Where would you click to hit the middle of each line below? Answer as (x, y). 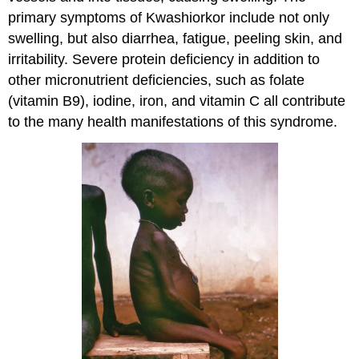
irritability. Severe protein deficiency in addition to (164, 59)
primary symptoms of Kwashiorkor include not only (169, 17)
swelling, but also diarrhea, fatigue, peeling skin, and (175, 38)
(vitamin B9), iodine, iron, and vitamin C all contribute (177, 101)
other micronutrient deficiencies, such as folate (157, 80)
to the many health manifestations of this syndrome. (173, 121)
